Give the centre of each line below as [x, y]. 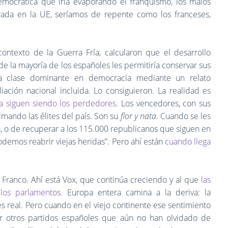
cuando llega [188, 141]
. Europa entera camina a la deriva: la [136, 192]
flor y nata [138, 116]
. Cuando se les [183, 116]
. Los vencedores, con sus [164, 103]
